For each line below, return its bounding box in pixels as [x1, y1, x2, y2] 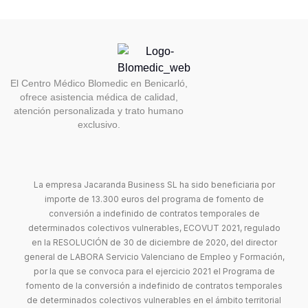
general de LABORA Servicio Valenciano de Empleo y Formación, [23, 252, 285, 262]
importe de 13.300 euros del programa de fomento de [44, 194, 264, 204]
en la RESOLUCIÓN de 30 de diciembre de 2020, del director [31, 237, 277, 247]
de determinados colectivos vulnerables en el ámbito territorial [27, 295, 281, 305]
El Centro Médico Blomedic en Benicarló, [10, 78, 188, 89]
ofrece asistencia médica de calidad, [19, 91, 178, 102]
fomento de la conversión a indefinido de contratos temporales [25, 280, 283, 291]
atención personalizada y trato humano [14, 105, 184, 116]
